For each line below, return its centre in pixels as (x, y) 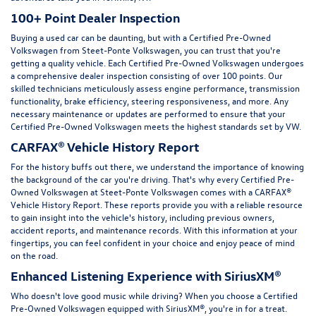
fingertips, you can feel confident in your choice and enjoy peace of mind (153, 242)
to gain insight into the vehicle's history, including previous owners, (142, 217)
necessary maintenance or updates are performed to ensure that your (148, 113)
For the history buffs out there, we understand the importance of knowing (157, 166)
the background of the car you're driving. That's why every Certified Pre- (152, 178)
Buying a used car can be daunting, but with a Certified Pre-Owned (141, 37)
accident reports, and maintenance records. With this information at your (154, 229)
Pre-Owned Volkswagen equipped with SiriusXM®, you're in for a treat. (149, 308)
